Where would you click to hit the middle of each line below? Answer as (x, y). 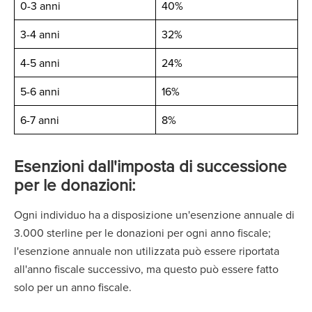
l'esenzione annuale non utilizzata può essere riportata (147, 251)
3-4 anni (41, 34)
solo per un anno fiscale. (76, 287)
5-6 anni (41, 91)
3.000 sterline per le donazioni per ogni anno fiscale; (142, 233)
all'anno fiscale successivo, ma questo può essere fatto (146, 269)
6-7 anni (41, 120)
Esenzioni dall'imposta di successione (150, 166)
